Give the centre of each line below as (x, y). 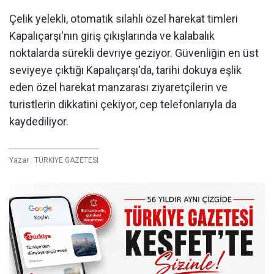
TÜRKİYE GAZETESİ (66, 160)
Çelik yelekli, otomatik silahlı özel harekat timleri (124, 18)
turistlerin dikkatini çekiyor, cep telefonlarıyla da (123, 104)
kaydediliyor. (39, 121)
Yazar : (22, 160)
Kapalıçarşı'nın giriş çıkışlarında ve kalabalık (112, 35)
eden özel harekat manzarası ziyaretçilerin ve (118, 87)
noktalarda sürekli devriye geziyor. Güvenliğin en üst (134, 53)
